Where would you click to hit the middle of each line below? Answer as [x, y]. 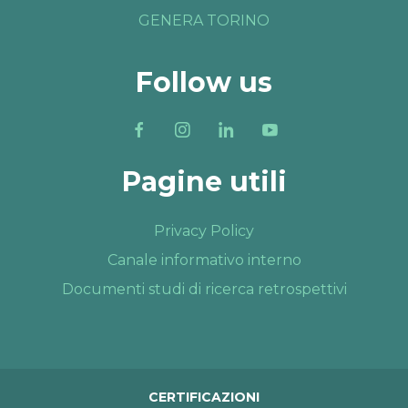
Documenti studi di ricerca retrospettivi [204, 290]
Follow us [204, 82]
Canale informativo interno [204, 260]
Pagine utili [204, 182]
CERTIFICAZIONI [204, 398]
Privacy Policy [204, 231]
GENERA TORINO [204, 20]
